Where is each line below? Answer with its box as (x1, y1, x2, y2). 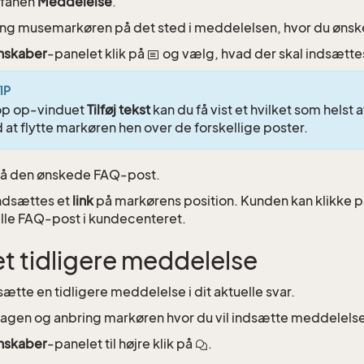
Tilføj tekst (87, 101, 150, 118)
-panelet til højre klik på (47, 335, 195, 352)
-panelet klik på (47, 45, 147, 62)
